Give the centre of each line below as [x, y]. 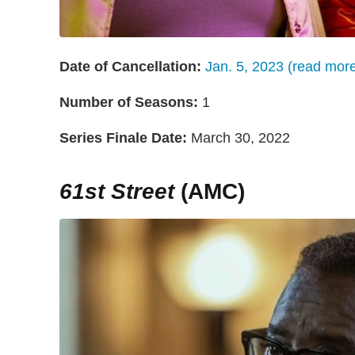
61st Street [117, 191]
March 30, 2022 [239, 137]
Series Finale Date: [123, 137]
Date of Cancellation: [130, 66]
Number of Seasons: [129, 102]
